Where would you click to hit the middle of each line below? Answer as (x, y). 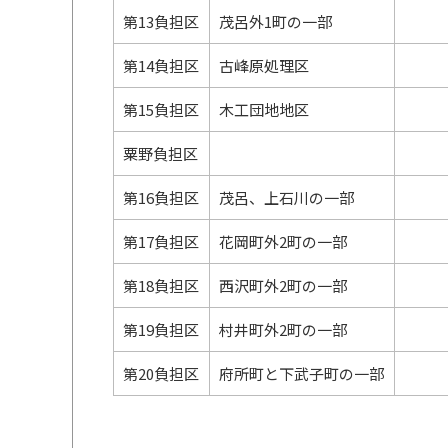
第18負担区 (161, 285)
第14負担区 (161, 65)
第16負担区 (161, 197)
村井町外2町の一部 (283, 329)
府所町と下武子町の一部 (302, 373)
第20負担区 (161, 373)
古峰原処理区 (264, 65)
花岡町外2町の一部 (283, 241)
